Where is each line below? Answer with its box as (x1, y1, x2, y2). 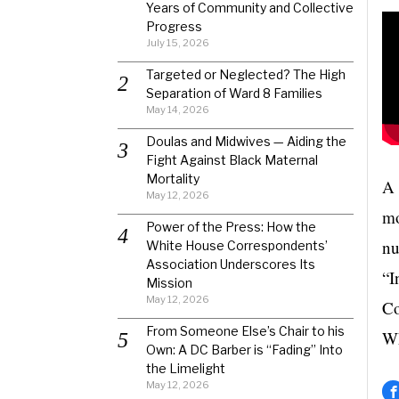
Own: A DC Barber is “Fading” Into (146, 342, 343, 357)
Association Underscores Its (146, 256, 315, 272)
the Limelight (146, 361, 225, 376)
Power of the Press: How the (146, 219, 316, 234)
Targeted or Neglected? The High (146, 67, 346, 82)
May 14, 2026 (146, 103, 209, 116)
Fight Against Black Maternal (146, 152, 318, 167)
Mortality (146, 171, 199, 186)
